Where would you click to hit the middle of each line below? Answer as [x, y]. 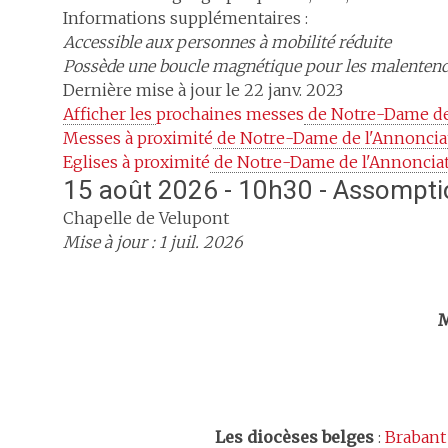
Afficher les [109, 114]
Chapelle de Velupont [146, 218]
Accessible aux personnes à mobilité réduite [227, 42]
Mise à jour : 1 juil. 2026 [153, 242]
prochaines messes [230, 114]
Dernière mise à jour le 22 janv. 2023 [203, 90]
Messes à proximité [138, 138]
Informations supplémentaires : [185, 18]
